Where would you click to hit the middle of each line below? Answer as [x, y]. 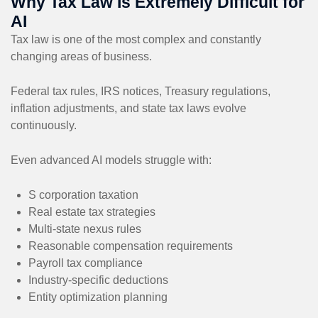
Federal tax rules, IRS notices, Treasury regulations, [141, 91]
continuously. [44, 125]
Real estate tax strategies [92, 212]
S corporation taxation [83, 194]
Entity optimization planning [98, 297]
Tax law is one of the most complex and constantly [136, 39]
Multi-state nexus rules [85, 229]
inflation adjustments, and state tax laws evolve [128, 108]
